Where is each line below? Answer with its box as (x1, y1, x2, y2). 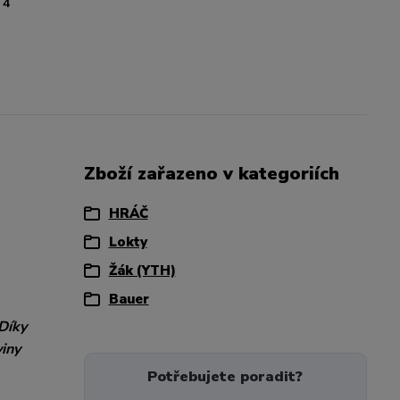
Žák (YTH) (108, 262, 176, 279)
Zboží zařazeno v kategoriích (83, 162, 339, 186)
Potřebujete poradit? (147, 367, 304, 387)
